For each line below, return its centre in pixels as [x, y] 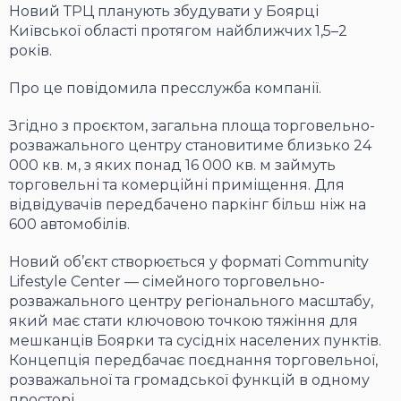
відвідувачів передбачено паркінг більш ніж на [188, 205]
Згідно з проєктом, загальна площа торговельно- [192, 126]
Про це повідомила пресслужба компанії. [165, 89]
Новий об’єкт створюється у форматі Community [189, 262]
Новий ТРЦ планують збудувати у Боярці [164, 12]
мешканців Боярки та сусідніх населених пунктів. [195, 341]
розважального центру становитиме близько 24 [190, 146]
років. [30, 51]
